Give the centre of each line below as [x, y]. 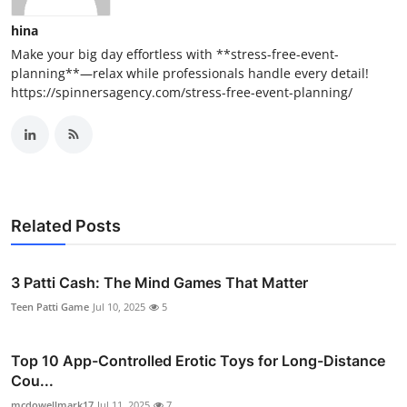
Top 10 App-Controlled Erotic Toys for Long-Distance [198, 360]
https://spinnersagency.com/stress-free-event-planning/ [182, 92]
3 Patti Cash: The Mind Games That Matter [159, 282]
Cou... [32, 380]
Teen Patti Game [50, 306]
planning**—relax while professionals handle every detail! [190, 73]
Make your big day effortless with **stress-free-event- [175, 54]
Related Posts [66, 225]
